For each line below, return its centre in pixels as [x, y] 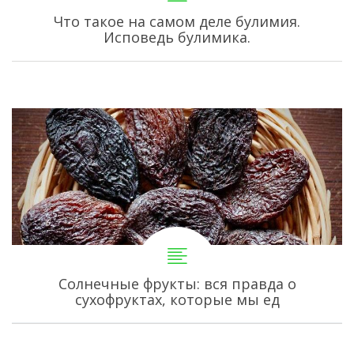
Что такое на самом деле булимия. [177, 21]
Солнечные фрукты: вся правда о [177, 283]
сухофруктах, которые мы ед [177, 299]
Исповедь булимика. [177, 37]
